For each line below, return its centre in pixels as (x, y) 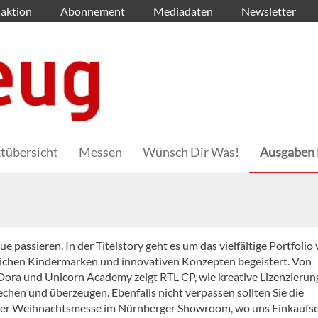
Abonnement (93, 11)
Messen (100, 152)
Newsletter (269, 11)
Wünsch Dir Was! (191, 152)
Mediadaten (183, 11)
